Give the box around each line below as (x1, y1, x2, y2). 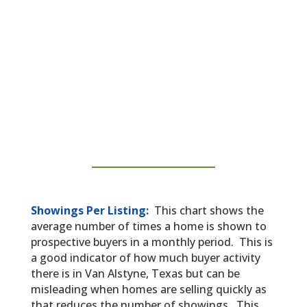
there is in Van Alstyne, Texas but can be (30, 266, 240, 282)
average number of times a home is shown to (30, 219, 267, 234)
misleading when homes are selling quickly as (30, 282, 267, 297)
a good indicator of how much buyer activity (30, 250, 260, 266)
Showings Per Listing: (30, 203, 151, 219)
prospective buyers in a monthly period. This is (30, 234, 273, 250)
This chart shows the (153, 203, 264, 219)
